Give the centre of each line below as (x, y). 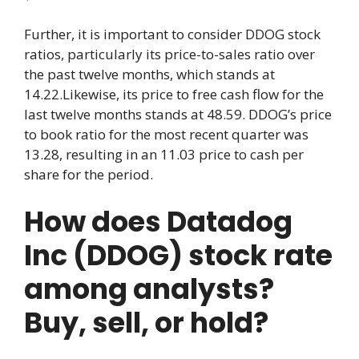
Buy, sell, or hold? (146, 322)
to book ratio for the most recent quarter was (166, 135)
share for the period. (89, 175)
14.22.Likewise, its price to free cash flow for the (174, 95)
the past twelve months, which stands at (149, 75)
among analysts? (149, 288)
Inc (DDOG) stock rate (178, 255)
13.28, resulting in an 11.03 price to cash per (164, 155)
